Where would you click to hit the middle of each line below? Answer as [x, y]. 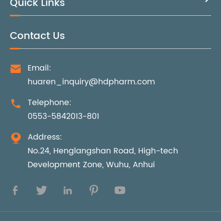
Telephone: [50, 102]
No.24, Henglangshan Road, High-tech [103, 151]
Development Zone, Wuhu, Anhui [91, 165]
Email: [39, 68]
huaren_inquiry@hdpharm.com [91, 82]
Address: [45, 137]
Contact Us [37, 36]
